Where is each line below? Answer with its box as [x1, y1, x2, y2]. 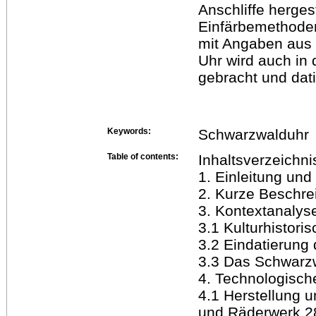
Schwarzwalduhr [198, 126, 309, 142]
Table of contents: [107, 151, 178, 162]
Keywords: [107, 126, 151, 136]
